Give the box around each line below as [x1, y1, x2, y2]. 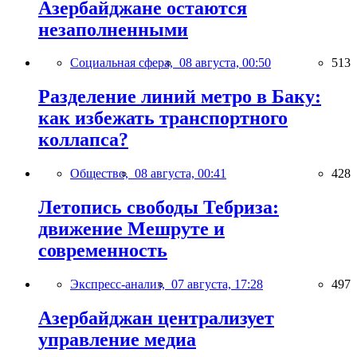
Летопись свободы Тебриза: [38, 197, 279, 218]
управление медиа [38, 328, 196, 350]
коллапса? [38, 129, 128, 151]
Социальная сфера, [70, 56, 179, 70]
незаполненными [38, 18, 188, 40]
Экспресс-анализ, [70, 277, 171, 292]
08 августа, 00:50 [179, 56, 271, 70]
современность [38, 240, 167, 261]
